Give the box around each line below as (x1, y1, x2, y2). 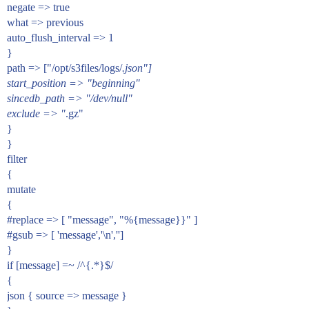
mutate (7, 183, 36, 195)
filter (7, 152, 27, 165)
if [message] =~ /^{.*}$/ (7, 259, 113, 271)
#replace (7, 213, 43, 226)
